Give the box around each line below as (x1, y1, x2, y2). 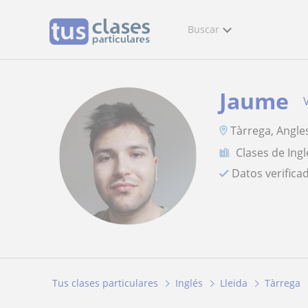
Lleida (220, 276, 247, 290)
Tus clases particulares (52, 276, 158, 290)
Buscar (188, 23, 219, 36)
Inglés (175, 276, 203, 290)
